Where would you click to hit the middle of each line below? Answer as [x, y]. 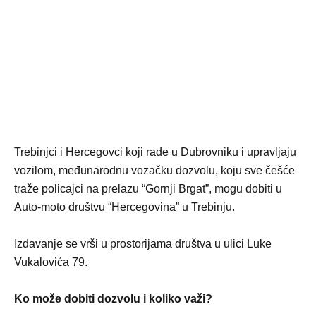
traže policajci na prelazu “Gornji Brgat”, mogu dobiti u [148, 189]
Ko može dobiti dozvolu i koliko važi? [113, 299]
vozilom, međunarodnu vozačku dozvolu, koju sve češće [154, 170]
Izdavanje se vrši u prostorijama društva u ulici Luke [143, 244]
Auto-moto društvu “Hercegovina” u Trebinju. [124, 207]
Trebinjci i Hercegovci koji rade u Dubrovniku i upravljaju [155, 152]
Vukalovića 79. [51, 262]
